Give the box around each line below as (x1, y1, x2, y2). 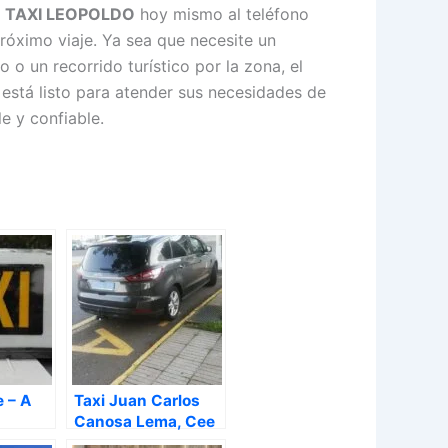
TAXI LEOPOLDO (5, 4, 135, 25)
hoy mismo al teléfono (135, 4, 309, 25)
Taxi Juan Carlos (74, 390, 200, 410)
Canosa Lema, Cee (74, 411, 215, 431)
